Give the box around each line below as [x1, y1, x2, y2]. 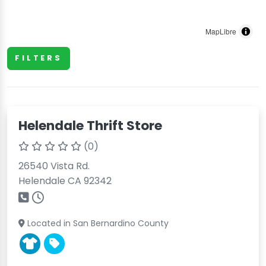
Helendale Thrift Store [18, 116, 163, 135]
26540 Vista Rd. [18, 159, 90, 173]
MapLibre [205, 26, 236, 36]
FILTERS [15, 53, 62, 64]
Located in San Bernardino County [25, 217, 169, 229]
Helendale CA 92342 [18, 173, 112, 188]
